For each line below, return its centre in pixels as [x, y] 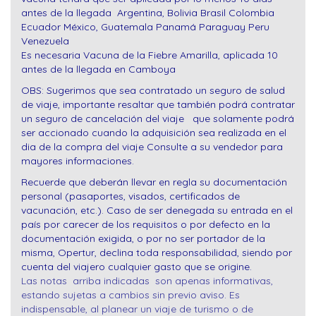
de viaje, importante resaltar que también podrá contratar [158, 105]
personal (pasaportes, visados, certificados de [130, 196]
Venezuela [45, 41]
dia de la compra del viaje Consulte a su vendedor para [152, 147]
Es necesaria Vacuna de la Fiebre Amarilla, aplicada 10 [150, 55]
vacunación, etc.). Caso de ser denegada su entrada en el [157, 211]
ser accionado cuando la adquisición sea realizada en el [154, 133]
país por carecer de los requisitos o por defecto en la [146, 225]
